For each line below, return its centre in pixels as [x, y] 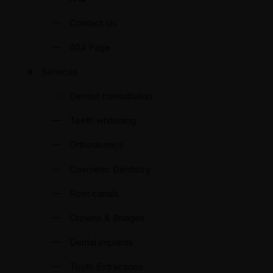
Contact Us [93, 23]
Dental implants [101, 242]
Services [60, 72]
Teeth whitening [103, 120]
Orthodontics [97, 145]
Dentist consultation [111, 96]
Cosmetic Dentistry [110, 169]
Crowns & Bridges [107, 218]
